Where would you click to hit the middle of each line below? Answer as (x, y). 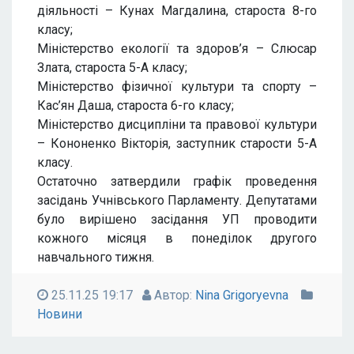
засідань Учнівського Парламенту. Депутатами (177, 200)
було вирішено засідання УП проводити (177, 219)
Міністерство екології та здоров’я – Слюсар (177, 49)
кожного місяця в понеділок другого (177, 238)
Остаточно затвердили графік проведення (177, 181)
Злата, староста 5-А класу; (112, 68)
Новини (60, 314)
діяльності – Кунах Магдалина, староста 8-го (177, 11)
